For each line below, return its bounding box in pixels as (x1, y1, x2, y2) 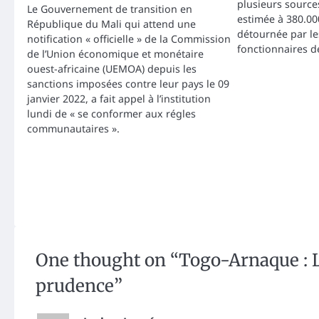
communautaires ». (27, 122, 120, 136)
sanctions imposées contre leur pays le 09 (27, 77, 229, 91)
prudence (36, 275, 114, 298)
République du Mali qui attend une (27, 17, 196, 31)
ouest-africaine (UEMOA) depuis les (27, 62, 197, 76)
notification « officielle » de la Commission (27, 32, 231, 46)
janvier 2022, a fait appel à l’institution (27, 92, 211, 106)
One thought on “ (36, 249, 179, 272)
